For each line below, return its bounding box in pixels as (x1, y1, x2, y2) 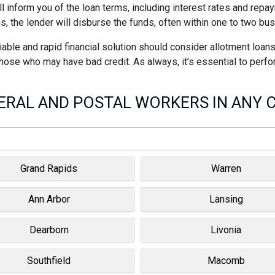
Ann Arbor (28, 193, 70, 205)
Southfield (27, 254, 71, 266)
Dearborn (29, 223, 69, 236)
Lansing (209, 193, 243, 205)
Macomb (207, 254, 245, 266)
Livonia (211, 223, 242, 236)
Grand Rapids (20, 162, 78, 174)
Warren (211, 162, 241, 174)
